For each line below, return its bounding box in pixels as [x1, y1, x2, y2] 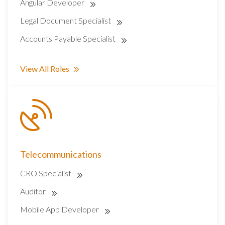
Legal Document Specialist [20, 16, 113, 26]
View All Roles [20, 64, 69, 74]
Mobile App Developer [20, 204, 100, 214]
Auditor [20, 186, 47, 196]
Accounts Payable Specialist [20, 34, 117, 44]
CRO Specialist [20, 168, 73, 178]
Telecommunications [20, 149, 101, 160]
